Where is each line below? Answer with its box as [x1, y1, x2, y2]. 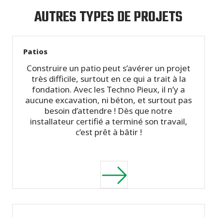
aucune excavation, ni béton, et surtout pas [25, 94, 192, 106]
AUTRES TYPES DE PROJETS [34, 5, 183, 29]
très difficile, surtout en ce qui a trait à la [31, 73, 186, 85]
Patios [23, 46, 48, 56]
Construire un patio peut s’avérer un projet [27, 62, 190, 74]
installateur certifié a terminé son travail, [30, 116, 187, 127]
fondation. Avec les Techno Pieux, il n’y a [32, 84, 185, 95]
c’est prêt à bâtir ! [75, 126, 142, 138]
